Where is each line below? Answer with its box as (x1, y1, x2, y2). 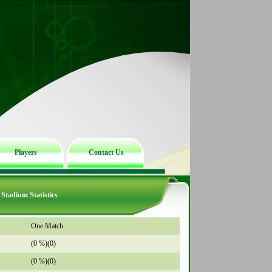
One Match (30, 222, 63, 230)
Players (15, 148, 37, 157)
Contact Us (88, 148, 124, 157)
